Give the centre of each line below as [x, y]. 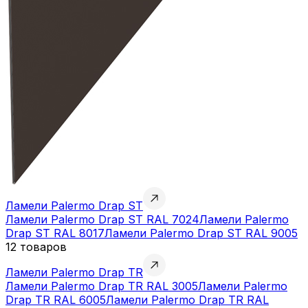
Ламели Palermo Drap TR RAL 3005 [102, 286]
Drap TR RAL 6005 [56, 299]
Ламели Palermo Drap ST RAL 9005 [201, 233]
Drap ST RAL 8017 [55, 233]
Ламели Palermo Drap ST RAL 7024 [102, 219]
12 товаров [36, 246]
